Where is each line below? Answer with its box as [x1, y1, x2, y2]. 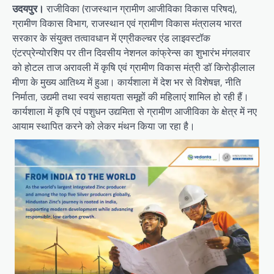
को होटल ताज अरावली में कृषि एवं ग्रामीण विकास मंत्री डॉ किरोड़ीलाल [12, 59, 255, 75]
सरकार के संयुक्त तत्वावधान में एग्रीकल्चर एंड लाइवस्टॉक [12, 30, 210, 45]
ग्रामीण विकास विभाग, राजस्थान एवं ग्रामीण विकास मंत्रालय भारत [12, 15, 242, 31]
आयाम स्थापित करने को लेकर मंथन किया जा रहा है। [12, 118, 195, 133]
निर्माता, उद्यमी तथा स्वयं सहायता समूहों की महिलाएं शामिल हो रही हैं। [12, 89, 249, 104]
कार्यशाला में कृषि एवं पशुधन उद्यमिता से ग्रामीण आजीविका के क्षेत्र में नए [12, 103, 257, 119]
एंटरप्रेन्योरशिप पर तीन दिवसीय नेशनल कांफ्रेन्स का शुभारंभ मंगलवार [12, 45, 250, 60]
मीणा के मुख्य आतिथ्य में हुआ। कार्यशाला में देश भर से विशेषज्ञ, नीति [12, 74, 241, 89]
